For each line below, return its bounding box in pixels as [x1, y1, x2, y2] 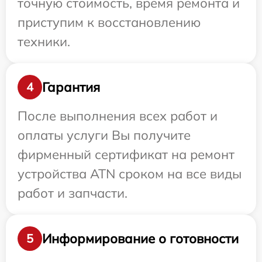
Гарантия [42, 78, 100, 95]
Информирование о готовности [42, 230, 239, 247]
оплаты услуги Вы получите [18, 127, 191, 143]
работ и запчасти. [18, 185, 127, 201]
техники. [18, 33, 70, 50]
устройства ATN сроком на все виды [18, 166, 242, 182]
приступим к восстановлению [18, 14, 201, 30]
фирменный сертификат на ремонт [18, 146, 235, 163]
